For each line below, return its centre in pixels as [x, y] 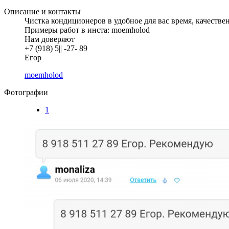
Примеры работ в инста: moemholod [87, 30]
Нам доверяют [50, 39]
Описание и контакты [42, 11]
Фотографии [26, 92]
